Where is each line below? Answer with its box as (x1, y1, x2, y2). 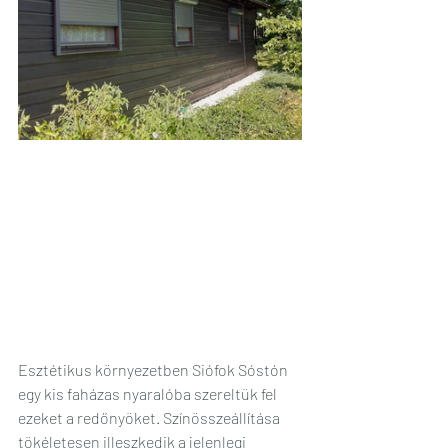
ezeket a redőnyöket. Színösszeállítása (18, 407, 283, 427)
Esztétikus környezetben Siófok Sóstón (18, 359, 291, 379)
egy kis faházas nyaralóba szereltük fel (18, 383, 280, 403)
